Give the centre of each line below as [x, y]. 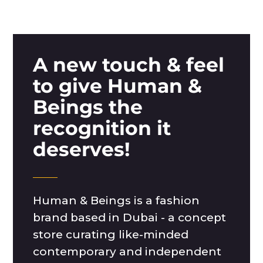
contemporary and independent [127, 251]
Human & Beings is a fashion [117, 200]
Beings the [88, 107]
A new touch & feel [129, 65]
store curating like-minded [111, 234]
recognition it [102, 128]
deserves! [82, 149]
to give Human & [118, 86]
